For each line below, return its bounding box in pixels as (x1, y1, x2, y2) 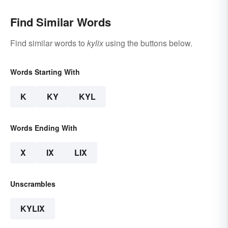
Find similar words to (10, 37, 87, 49)
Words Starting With (10, 67, 80, 77)
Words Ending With (10, 123, 77, 133)
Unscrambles (10, 179, 55, 189)
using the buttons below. (103, 37, 192, 49)
